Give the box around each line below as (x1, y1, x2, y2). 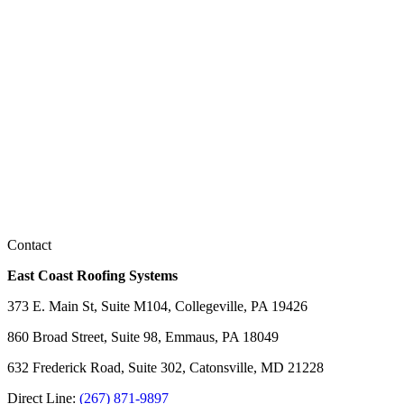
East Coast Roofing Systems (7, 267, 178, 283)
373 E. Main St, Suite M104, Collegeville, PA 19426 (7, 298, 308, 314)
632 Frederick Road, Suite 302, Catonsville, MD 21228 (7, 359, 324, 375)
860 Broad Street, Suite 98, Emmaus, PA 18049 (7, 328, 279, 344)
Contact (7, 236, 51, 252)
